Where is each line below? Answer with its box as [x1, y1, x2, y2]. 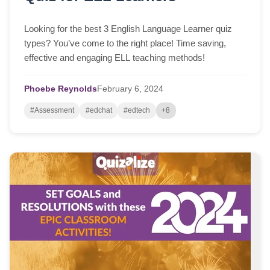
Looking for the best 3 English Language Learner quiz [24, 23, 232, 34]
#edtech [123, 105, 150, 115]
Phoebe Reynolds [24, 84, 97, 93]
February [97, 84, 132, 93]
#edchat [85, 105, 112, 115]
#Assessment [30, 105, 74, 115]
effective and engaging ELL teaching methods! [24, 52, 205, 63]
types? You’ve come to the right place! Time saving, [24, 37, 226, 48]
